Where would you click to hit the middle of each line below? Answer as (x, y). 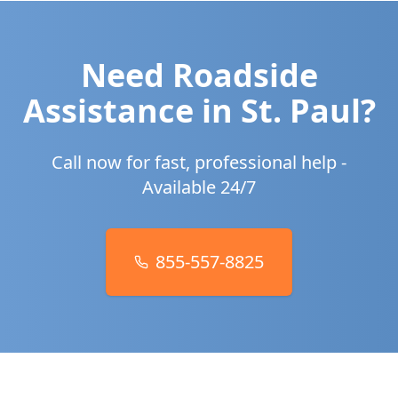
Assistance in (131, 111)
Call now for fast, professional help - (199, 162)
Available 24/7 (199, 187)
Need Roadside (199, 75)
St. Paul (300, 111)
